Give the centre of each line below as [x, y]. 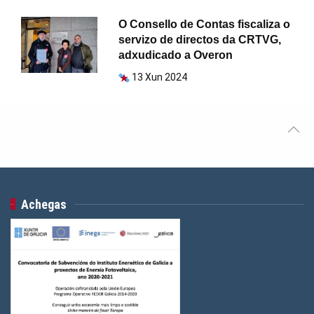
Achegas [44, 204]
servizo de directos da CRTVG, [200, 39]
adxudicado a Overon [176, 55]
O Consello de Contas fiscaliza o [205, 24]
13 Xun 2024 [160, 77]
